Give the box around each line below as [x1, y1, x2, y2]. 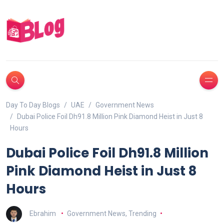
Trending [128, 209, 156, 217]
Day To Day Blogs [6, 100, 60, 109]
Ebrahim [29, 209, 56, 217]
